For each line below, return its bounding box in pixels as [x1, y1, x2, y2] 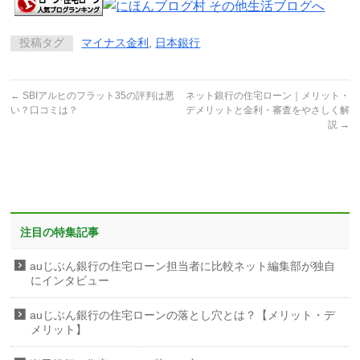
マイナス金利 [81, 36, 149, 49]
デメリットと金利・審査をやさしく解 [185, 104, 350, 116]
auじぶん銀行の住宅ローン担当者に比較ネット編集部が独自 [30, 260, 336, 272]
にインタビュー [31, 274, 110, 287]
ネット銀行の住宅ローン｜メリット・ [185, 89, 350, 101]
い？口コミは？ [10, 104, 79, 116]
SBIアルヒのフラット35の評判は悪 [20, 89, 175, 101]
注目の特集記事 [20, 225, 100, 239]
